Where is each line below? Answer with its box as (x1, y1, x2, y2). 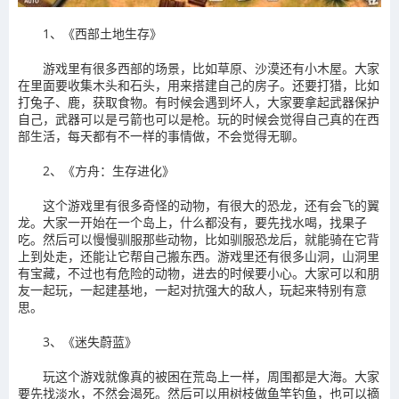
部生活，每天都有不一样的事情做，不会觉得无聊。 (18, 126, 305, 144)
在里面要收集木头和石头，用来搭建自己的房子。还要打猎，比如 (18, 76, 379, 94)
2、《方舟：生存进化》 (43, 161, 175, 179)
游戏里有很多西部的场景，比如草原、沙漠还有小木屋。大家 (43, 59, 379, 77)
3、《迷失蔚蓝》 (43, 332, 137, 350)
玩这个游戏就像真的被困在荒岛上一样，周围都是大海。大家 (43, 367, 379, 385)
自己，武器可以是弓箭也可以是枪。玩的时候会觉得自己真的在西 (18, 110, 379, 127)
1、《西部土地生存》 (43, 24, 162, 42)
